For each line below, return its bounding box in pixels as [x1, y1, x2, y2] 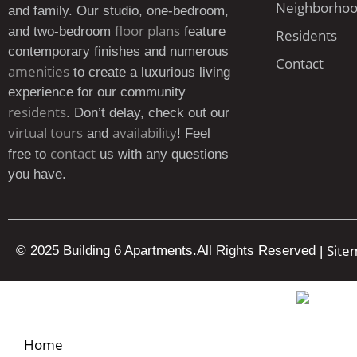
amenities [8, 62, 69, 80]
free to [8, 147, 50, 162]
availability [112, 124, 177, 142]
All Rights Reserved [197, 243, 316, 259]
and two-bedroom [8, 24, 115, 39]
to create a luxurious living [69, 65, 230, 80]
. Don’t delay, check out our [66, 105, 229, 120]
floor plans [115, 22, 180, 40]
